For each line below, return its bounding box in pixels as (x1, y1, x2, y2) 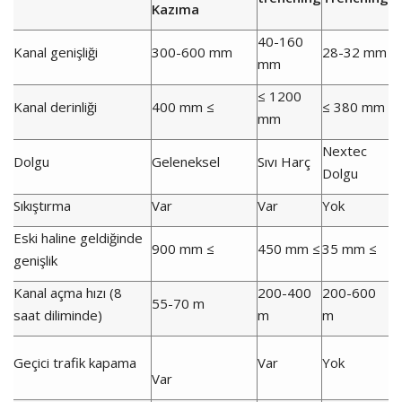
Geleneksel (152, 153, 220, 171)
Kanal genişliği (13, 43, 98, 62)
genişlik (13, 251, 57, 270)
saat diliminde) (13, 306, 102, 325)
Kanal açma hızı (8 (13, 284, 122, 302)
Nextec (322, 142, 367, 161)
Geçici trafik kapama (13, 354, 136, 372)
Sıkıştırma (13, 197, 71, 215)
